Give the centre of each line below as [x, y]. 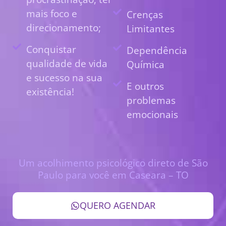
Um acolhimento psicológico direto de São [113, 163]
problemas [151, 100]
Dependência [157, 50]
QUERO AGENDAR [118, 206]
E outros [146, 86]
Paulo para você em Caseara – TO [113, 175]
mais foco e [52, 14]
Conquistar [51, 49]
